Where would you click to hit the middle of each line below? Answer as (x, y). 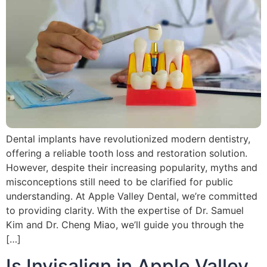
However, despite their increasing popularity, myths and (132, 168)
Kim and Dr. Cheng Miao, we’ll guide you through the (125, 225)
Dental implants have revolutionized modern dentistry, (128, 139)
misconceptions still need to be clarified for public (119, 182)
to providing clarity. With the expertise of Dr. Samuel (125, 211)
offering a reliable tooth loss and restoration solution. (127, 153)
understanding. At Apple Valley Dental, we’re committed (132, 196)
